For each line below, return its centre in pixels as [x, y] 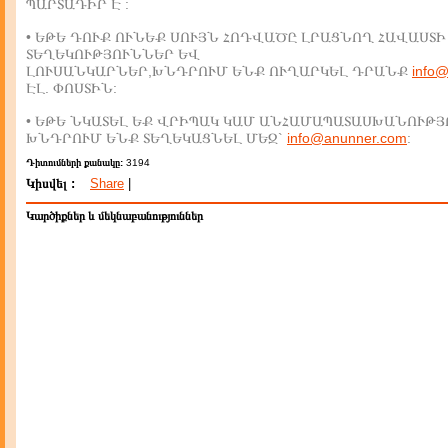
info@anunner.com [347, 138]
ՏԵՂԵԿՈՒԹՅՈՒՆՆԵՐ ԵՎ [113, 54]
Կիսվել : [50, 183]
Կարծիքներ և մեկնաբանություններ [114, 216]
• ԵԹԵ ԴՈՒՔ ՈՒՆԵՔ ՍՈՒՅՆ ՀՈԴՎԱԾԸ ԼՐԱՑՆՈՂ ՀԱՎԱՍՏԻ [236, 37]
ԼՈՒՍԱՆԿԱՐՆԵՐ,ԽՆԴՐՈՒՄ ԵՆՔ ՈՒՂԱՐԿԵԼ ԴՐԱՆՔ [219, 71]
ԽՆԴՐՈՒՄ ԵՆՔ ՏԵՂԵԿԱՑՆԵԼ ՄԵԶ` [156, 138]
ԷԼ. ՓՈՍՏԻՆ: [71, 88]
